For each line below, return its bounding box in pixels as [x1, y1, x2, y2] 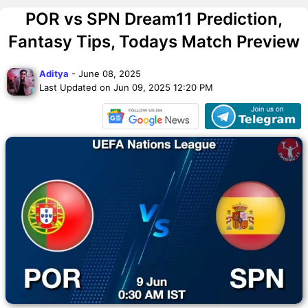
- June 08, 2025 [69, 67, 141, 79]
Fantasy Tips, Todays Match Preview [8, 31, 300, 52]
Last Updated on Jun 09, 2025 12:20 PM [39, 81, 213, 93]
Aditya [39, 67, 69, 79]
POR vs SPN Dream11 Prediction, [25, 8, 283, 29]
